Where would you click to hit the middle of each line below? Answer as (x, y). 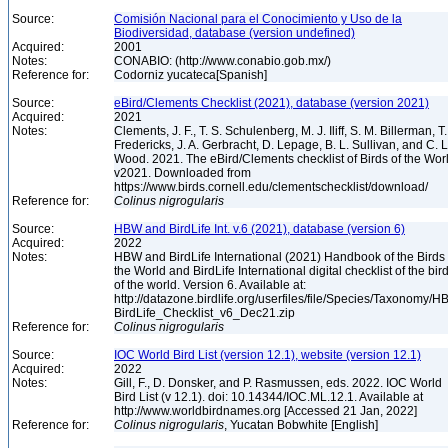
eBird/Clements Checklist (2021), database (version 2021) (271, 103)
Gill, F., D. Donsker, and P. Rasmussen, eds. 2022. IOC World (278, 383)
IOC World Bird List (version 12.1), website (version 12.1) (267, 355)
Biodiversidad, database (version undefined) (234, 33)
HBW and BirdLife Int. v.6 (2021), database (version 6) (259, 229)
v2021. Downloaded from (182, 173)
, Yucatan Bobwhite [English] (302, 425)
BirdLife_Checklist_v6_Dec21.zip (206, 313)
